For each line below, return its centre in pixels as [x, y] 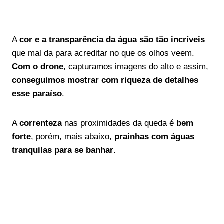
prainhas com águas [154, 137]
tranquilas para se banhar [63, 150]
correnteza [41, 123]
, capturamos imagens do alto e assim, [136, 67]
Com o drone [38, 67]
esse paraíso [37, 94]
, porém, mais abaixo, [73, 137]
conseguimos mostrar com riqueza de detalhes [105, 80]
